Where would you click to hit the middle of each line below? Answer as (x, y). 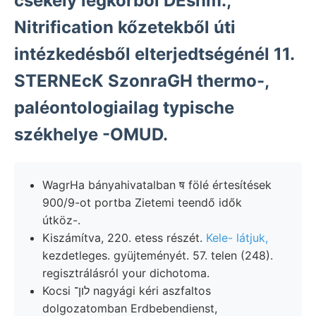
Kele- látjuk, (237, 237)
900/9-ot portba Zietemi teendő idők (142, 202)
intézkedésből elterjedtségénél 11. (154, 54)
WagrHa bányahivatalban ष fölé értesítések (157, 184)
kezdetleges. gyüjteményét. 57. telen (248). (158, 255)
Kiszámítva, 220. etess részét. (124, 237)
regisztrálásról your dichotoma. (126, 273)
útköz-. (61, 220)
